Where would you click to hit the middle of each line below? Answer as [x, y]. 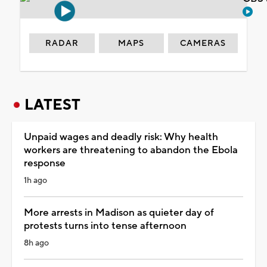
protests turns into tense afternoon [105, 226]
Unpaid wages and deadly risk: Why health [121, 137]
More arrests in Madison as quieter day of [119, 212]
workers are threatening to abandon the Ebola [131, 150]
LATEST [52, 105]
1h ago [35, 180]
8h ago [36, 243]
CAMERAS [203, 43]
